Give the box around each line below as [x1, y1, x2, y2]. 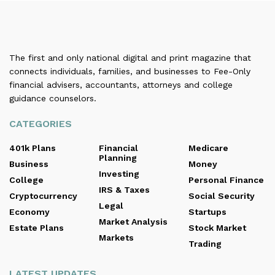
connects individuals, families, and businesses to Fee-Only [9, 66, 250, 76]
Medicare [188, 142, 228, 153]
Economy [9, 206, 50, 217]
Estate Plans [9, 222, 64, 233]
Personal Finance [188, 174, 264, 185]
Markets [99, 232, 134, 242]
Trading [188, 238, 222, 249]
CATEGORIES [9, 117, 72, 130]
